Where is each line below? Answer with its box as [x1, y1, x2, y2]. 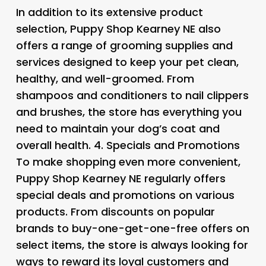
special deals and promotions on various [15, 187, 235, 202]
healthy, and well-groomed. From [15, 71, 194, 86]
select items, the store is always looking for [15, 237, 248, 252]
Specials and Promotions [106, 137, 240, 153]
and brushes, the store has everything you [15, 104, 242, 119]
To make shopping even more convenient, [15, 154, 240, 169]
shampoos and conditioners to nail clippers [15, 87, 249, 103]
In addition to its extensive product [15, 4, 203, 20]
